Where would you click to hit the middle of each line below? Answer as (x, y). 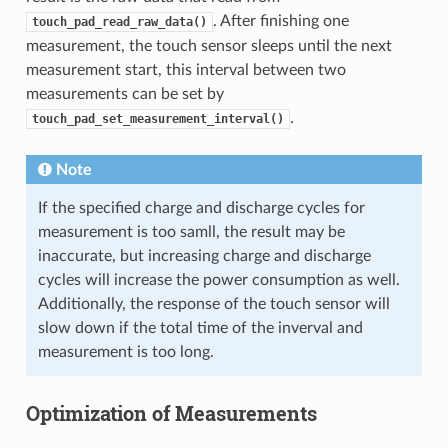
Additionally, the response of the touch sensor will (213, 303)
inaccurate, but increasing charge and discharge (204, 255)
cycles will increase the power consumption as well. (218, 279)
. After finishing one (280, 20)
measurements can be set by (124, 93)
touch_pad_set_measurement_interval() (157, 118)
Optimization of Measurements (171, 412)
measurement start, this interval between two (185, 69)
